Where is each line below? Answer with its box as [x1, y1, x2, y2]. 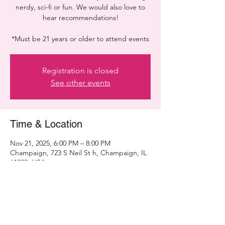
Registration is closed [42, 66, 119, 75]
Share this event [10, 212, 82, 224]
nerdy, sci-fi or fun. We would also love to [16, 3, 145, 12]
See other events [50, 78, 110, 87]
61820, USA [10, 158, 46, 167]
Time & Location [10, 118, 82, 130]
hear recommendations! [42, 13, 119, 22]
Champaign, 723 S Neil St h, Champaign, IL [10, 148, 147, 157]
